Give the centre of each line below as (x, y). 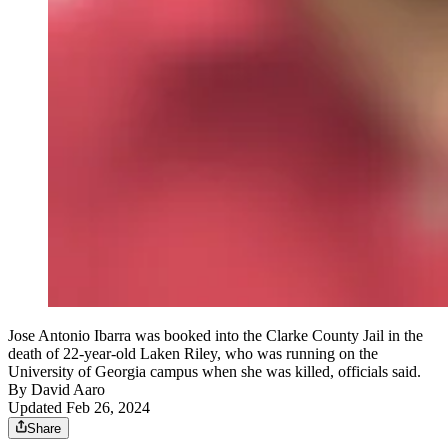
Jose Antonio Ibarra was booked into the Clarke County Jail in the (215, 336)
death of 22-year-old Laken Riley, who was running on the (193, 354)
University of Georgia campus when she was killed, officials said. (214, 372)
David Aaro (68, 390)
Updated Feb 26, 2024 (79, 408)
